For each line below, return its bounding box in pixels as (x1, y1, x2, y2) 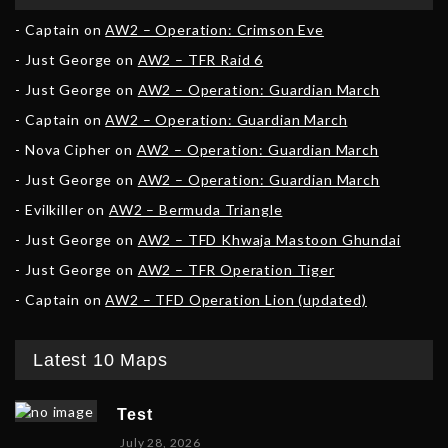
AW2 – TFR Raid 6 (137, 51, 264, 69)
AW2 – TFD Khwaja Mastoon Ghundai (137, 231, 401, 249)
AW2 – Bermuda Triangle (108, 201, 283, 219)
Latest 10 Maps (33, 350, 168, 371)
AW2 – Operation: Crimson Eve (105, 21, 324, 39)
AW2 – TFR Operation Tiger (137, 261, 335, 279)
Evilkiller (25, 201, 84, 219)
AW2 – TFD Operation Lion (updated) (105, 291, 367, 309)
